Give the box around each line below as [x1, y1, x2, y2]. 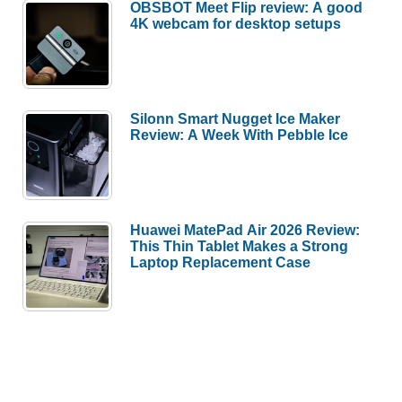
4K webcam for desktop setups [130, 15, 342, 32]
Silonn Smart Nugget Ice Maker [130, 110, 341, 127]
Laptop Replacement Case [130, 254, 311, 271]
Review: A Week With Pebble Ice [130, 127, 349, 144]
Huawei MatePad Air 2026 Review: [130, 222, 361, 239]
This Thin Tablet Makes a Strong [130, 238, 349, 255]
